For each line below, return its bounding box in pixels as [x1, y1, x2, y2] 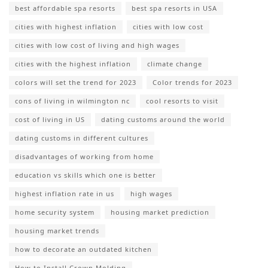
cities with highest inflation [15, 22, 117, 31]
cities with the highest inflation [15, 59, 131, 68]
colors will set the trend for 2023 [15, 77, 136, 87]
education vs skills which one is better [15, 170, 156, 179]
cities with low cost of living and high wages [15, 40, 179, 50]
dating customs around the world [101, 114, 225, 124]
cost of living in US [15, 114, 85, 124]
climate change [147, 59, 202, 68]
